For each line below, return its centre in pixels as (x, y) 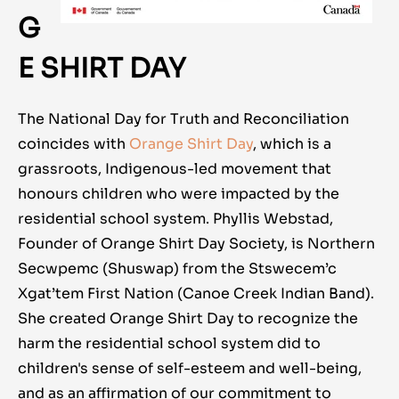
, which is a (292, 144)
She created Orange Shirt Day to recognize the (188, 319)
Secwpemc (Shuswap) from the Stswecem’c (177, 269)
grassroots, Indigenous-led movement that (175, 169)
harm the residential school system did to (169, 344)
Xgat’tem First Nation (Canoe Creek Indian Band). (196, 294)
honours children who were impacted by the (179, 194)
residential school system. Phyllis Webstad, (175, 219)
